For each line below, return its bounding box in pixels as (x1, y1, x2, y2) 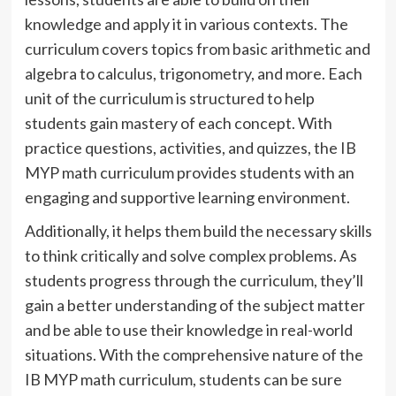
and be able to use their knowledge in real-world (24, 319, 353, 339)
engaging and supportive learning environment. (24, 187, 350, 207)
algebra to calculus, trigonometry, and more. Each (24, 63, 362, 83)
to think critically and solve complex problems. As (24, 245, 357, 265)
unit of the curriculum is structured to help (24, 88, 315, 108)
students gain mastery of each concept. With (24, 112, 332, 133)
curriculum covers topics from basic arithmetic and (24, 38, 370, 58)
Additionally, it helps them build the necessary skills (24, 220, 372, 240)
